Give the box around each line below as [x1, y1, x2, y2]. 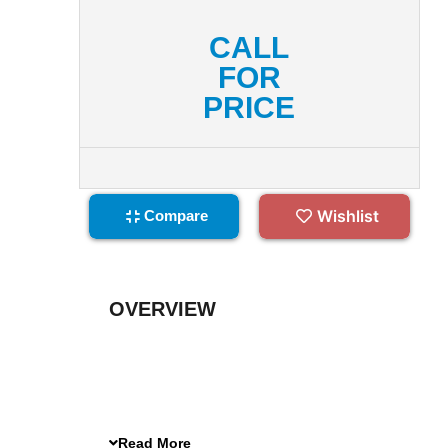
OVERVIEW [109, 297, 217, 320]
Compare [143, 207, 208, 225]
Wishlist [316, 206, 379, 227]
